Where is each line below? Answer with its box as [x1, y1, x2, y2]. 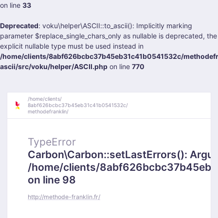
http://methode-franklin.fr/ [28, 193, 100, 200]
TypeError [28, 136, 76, 148]
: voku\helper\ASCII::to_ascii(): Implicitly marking [38, 21, 192, 30]
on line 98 [28, 174, 76, 186]
